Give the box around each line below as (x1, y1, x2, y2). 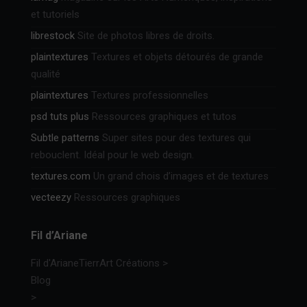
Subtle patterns (31, 132, 99, 145)
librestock (31, 29, 75, 42)
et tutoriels (31, 8, 79, 21)
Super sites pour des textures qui (99, 132, 251, 145)
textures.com (31, 170, 90, 183)
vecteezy (31, 191, 71, 204)
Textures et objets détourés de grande (88, 51, 263, 64)
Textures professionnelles (88, 89, 208, 102)
